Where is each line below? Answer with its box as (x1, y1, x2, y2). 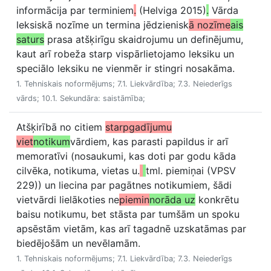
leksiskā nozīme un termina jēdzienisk (16, 19, 189, 31)
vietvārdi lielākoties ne (16, 194, 119, 206)
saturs (16, 33, 44, 45)
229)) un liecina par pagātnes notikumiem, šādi (16, 179, 232, 191)
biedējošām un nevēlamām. (16, 237, 140, 249)
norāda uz (149, 194, 195, 206)
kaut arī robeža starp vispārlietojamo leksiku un (16, 48, 234, 60)
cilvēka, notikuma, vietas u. (16, 165, 140, 177)
